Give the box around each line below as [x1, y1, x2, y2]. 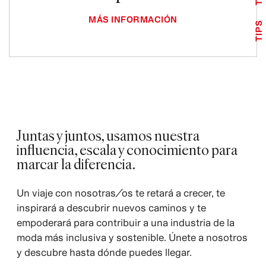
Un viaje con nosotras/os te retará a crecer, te [16, 187, 225, 199]
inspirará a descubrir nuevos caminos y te [16, 202, 206, 214]
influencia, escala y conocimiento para [16, 140, 237, 159]
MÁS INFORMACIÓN [88, 14, 178, 24]
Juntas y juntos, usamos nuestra [16, 125, 199, 145]
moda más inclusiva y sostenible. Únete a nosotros [16, 232, 248, 243]
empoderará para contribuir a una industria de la [16, 217, 235, 229]
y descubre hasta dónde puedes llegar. [16, 246, 192, 258]
